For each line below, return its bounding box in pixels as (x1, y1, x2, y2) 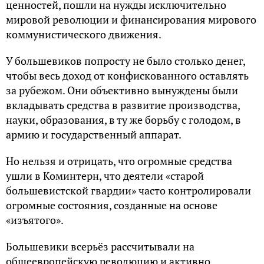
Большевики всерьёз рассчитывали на (6, 239, 194, 253)
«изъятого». (6, 212, 64, 227)
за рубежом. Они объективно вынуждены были (6, 82, 238, 97)
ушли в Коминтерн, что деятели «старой (6, 168, 204, 183)
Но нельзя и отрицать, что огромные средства (6, 153, 232, 168)
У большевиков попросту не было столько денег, (6, 53, 245, 68)
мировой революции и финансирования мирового (6, 12, 256, 27)
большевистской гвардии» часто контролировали (6, 183, 251, 197)
